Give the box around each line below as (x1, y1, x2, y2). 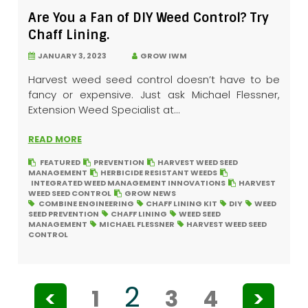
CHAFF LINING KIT (145, 198, 217, 210)
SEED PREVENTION (27, 208, 99, 220)
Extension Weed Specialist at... (27, 102, 180, 118)
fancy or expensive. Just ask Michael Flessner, (27, 87, 280, 102)
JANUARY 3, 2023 (34, 50, 107, 62)
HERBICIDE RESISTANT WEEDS (100, 167, 217, 179)
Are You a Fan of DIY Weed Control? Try (27, 10, 269, 27)
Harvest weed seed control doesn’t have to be (27, 72, 280, 87)
